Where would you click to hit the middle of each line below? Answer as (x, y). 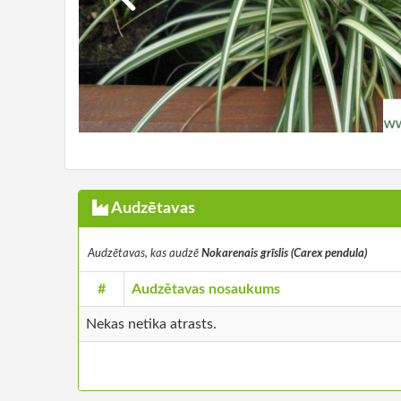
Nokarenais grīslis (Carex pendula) (284, 254)
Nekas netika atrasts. (151, 324)
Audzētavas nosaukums (206, 290)
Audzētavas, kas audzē (145, 254)
